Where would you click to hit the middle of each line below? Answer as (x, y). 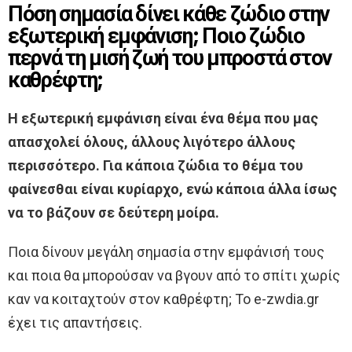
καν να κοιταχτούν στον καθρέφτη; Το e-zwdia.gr (163, 299)
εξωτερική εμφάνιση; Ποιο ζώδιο (156, 35)
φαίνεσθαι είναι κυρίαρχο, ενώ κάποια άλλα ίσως (172, 189)
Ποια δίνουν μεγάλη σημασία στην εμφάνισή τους (166, 251)
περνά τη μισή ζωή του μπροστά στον (170, 57)
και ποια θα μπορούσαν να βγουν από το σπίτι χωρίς (174, 275)
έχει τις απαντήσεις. (75, 322)
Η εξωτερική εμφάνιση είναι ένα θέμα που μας (163, 118)
